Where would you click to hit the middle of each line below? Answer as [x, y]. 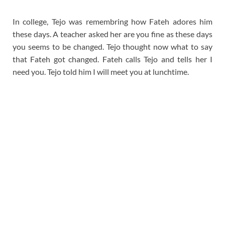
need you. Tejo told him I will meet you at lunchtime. [101, 71]
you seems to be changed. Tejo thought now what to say [113, 46]
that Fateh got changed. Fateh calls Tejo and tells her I [113, 59]
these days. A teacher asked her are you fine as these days [113, 34]
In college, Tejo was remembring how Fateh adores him [113, 21]
